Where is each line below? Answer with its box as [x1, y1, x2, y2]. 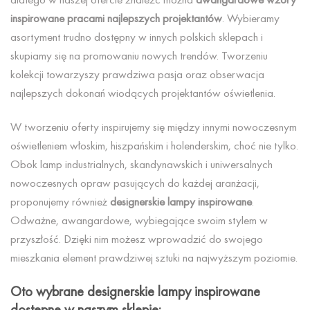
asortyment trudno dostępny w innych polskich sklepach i [10, 28, 263, 44]
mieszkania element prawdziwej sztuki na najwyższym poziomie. [10, 250, 298, 266]
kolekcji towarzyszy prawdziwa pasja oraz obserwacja [10, 66, 264, 82]
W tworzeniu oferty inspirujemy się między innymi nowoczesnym [10, 119, 297, 135]
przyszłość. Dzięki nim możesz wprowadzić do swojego [10, 231, 263, 247]
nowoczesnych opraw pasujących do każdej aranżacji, [10, 175, 259, 191]
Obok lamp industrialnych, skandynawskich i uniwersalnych [10, 156, 273, 172]
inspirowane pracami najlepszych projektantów [10, 10, 222, 26]
